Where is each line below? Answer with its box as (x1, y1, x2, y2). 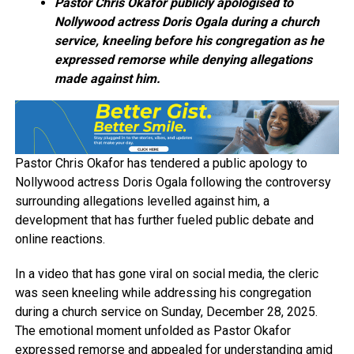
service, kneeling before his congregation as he (54, 33, 324, 49)
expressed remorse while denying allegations (54, 52, 312, 68)
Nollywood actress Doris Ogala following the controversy (14, 174, 331, 190)
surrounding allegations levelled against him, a (14, 193, 269, 209)
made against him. (54, 71, 160, 87)
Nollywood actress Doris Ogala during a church (54, 14, 319, 30)
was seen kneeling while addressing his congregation (14, 284, 311, 300)
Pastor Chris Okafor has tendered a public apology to (14, 155, 307, 171)
